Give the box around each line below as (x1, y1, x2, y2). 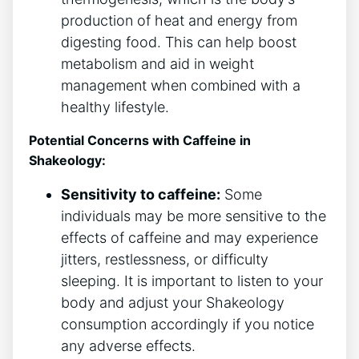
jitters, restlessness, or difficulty (61, 251, 268, 268)
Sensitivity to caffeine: (61, 186, 220, 204)
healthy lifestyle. (61, 99, 169, 116)
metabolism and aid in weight (61, 55, 254, 73)
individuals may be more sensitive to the (61, 208, 326, 225)
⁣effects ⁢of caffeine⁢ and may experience (61, 229, 318, 247)
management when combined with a (61, 77, 301, 95)
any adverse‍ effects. (61, 337, 196, 355)
